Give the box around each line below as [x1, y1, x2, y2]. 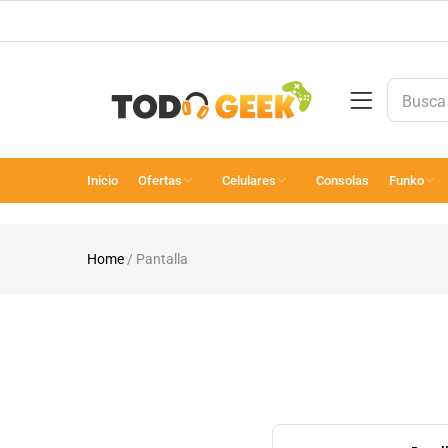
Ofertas [138, 172, 185, 188]
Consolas [316, 172, 369, 188]
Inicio [87, 172, 118, 188]
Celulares [222, 172, 279, 188]
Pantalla [136, 250, 188, 267]
